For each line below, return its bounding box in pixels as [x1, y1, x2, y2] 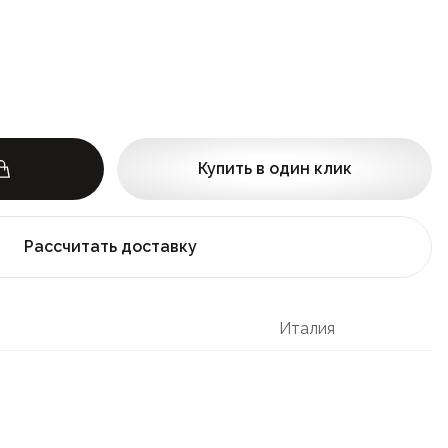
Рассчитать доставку [24, 236, 198, 256]
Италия [279, 318, 336, 338]
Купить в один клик [197, 158, 352, 178]
